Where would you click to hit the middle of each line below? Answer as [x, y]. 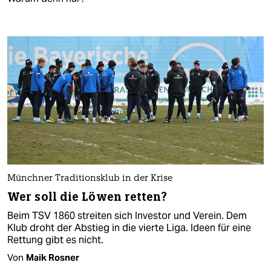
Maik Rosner [53, 258]
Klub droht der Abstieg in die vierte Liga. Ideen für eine [129, 228]
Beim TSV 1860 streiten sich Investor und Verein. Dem [127, 216]
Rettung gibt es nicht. [55, 240]
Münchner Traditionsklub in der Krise [90, 179]
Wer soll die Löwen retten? [87, 197]
